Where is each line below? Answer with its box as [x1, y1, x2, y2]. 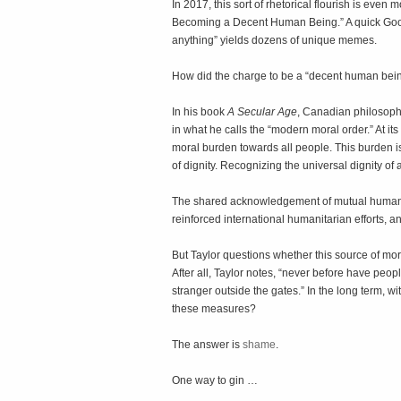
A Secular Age [227, 106, 297, 118]
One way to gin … [172, 374, 258, 387]
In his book [172, 106, 227, 118]
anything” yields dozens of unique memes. [172, 34, 377, 47]
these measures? [172, 303, 256, 315]
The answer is [172, 338, 243, 351]
